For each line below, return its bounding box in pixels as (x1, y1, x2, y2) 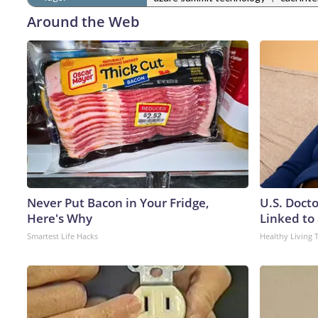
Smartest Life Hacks (27, 230, 98, 241)
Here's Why (27, 209, 92, 226)
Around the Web (27, 11, 139, 31)
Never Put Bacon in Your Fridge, (27, 194, 209, 211)
